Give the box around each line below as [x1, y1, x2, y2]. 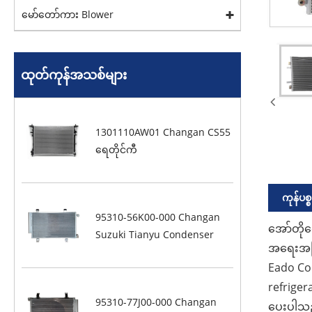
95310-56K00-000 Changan [95, 210, 221, 224]
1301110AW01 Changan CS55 [95, 125, 231, 139]
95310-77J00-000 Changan [95, 295, 217, 309]
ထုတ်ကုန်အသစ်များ [21, 66, 127, 83]
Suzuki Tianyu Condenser [95, 227, 214, 241]
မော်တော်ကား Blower [22, 8, 114, 21]
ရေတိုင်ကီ [95, 142, 138, 156]
